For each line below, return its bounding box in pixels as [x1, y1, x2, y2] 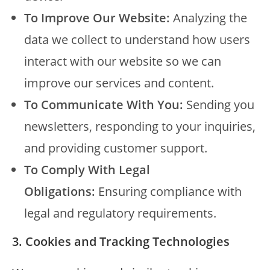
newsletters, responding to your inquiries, [24, 118, 256, 134]
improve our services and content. [24, 75, 214, 91]
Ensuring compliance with [95, 183, 242, 199]
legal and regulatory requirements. [24, 205, 216, 221]
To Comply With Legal [24, 162, 150, 178]
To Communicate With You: [24, 96, 183, 113]
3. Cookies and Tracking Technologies [12, 233, 230, 250]
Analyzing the [170, 10, 247, 26]
